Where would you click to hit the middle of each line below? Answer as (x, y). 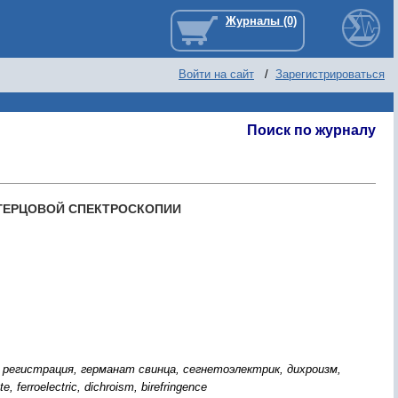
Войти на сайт (216, 74)
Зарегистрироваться (330, 74)
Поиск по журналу (311, 130)
